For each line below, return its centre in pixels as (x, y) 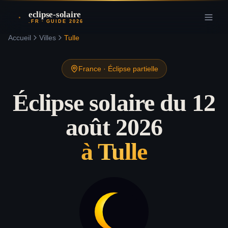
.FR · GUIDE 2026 (56, 21)
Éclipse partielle (133, 69)
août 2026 (114, 127)
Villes (48, 38)
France (90, 69)
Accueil (20, 38)
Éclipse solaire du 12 (114, 103)
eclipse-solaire (55, 15)
